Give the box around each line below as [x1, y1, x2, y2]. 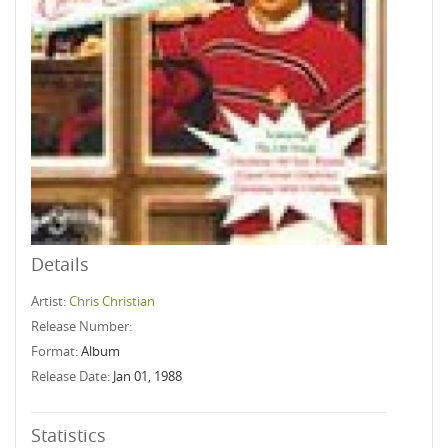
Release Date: [31, 367, 113, 385]
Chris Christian [69, 292, 155, 310]
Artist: [31, 292, 69, 310]
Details [31, 252, 89, 276]
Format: [31, 342, 81, 360]
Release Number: [31, 317, 135, 335]
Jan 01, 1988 [113, 367, 182, 385]
